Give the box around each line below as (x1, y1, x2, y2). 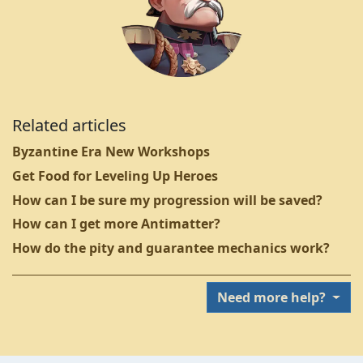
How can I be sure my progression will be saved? (12, 190, 322, 209)
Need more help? (217, 288, 330, 307)
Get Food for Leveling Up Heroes (12, 167, 218, 185)
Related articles (12, 114, 126, 137)
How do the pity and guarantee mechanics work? (12, 238, 330, 257)
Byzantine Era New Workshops (12, 143, 210, 161)
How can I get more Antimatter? (12, 215, 220, 233)
